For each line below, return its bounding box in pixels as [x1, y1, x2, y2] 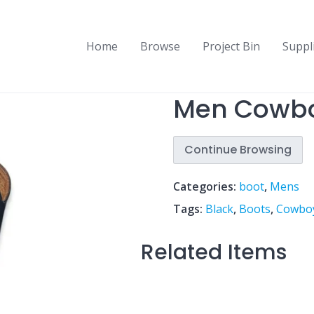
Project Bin [203, 39, 260, 54]
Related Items [141, 238, 287, 267]
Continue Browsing [184, 142, 292, 158]
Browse [140, 39, 180, 54]
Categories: [172, 179, 239, 194]
